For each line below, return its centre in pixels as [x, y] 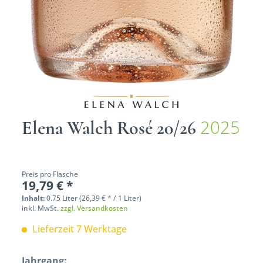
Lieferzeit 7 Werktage [79, 229]
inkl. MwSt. [41, 208]
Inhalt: [34, 198]
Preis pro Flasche [50, 174]
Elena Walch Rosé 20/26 [111, 127]
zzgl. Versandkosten [95, 208]
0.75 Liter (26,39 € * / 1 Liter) [94, 198]
